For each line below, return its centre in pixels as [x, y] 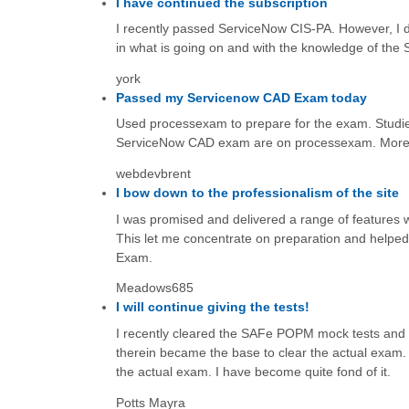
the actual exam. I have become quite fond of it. [253, 371]
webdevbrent [153, 174]
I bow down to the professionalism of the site [257, 193]
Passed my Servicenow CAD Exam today [241, 98]
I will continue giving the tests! [212, 307]
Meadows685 [154, 288]
